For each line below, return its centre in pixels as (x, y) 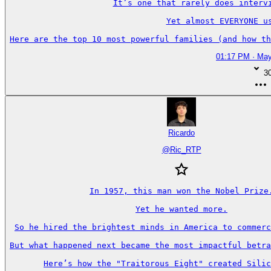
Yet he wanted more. (181, 209)
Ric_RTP (185, 149)
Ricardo (181, 132)
